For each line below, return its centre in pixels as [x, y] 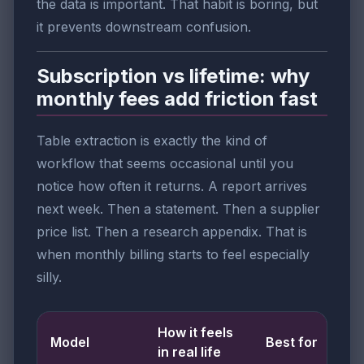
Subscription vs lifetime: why [173, 76]
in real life [189, 352]
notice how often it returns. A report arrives [172, 186]
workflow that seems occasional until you [165, 164]
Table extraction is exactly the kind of [152, 141]
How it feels [195, 333]
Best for [292, 342]
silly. [49, 277]
